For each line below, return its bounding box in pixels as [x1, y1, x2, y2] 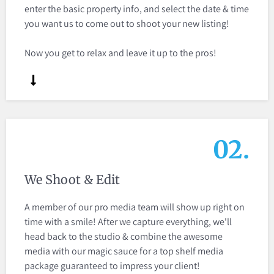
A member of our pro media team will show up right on [24, 201, 245, 214]
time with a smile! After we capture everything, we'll [24, 215, 232, 229]
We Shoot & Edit [24, 172, 120, 188]
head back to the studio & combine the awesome [24, 230, 223, 243]
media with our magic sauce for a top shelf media [24, 245, 223, 258]
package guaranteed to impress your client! [24, 259, 200, 273]
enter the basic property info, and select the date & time [24, 2, 249, 16]
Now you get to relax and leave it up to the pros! [24, 46, 217, 60]
